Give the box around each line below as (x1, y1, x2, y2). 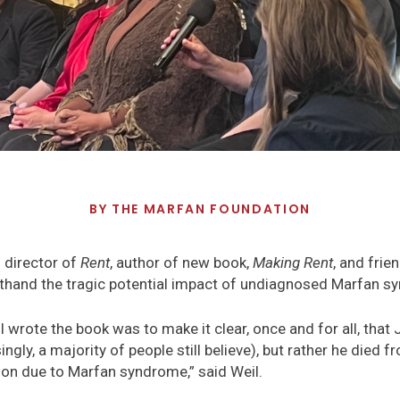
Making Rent (253, 254, 333, 272)
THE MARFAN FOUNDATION (111, 199, 312, 218)
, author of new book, (110, 254, 253, 272)
